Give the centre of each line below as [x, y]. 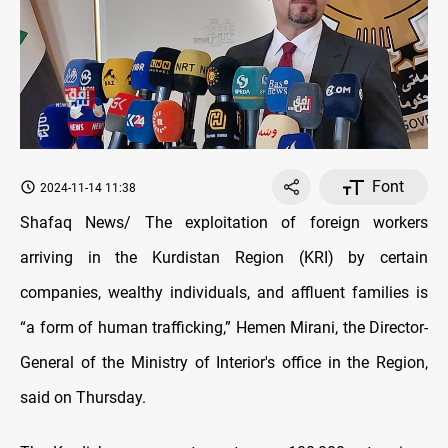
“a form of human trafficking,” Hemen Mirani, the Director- [224, 328]
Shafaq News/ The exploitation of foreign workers [224, 223]
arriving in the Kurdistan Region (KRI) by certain [224, 258]
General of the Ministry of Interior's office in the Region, [224, 363]
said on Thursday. [83, 398]
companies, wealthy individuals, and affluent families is [224, 293]
